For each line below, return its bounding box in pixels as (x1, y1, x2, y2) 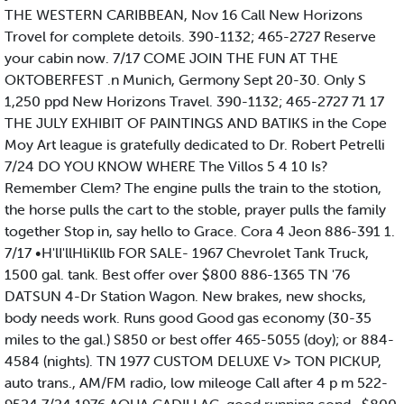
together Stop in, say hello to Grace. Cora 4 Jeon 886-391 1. (5, 222, 395, 241)
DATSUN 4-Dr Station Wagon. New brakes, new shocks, (5, 287, 366, 306)
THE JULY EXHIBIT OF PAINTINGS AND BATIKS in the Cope (5, 114, 387, 133)
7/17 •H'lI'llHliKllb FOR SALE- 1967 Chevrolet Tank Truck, (5, 243, 369, 262)
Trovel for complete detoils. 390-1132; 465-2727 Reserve (5, 27, 376, 46)
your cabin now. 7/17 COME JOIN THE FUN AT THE (5, 49, 338, 68)
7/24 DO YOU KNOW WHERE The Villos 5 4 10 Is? (5, 157, 327, 176)
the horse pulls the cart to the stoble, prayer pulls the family (5, 200, 386, 219)
